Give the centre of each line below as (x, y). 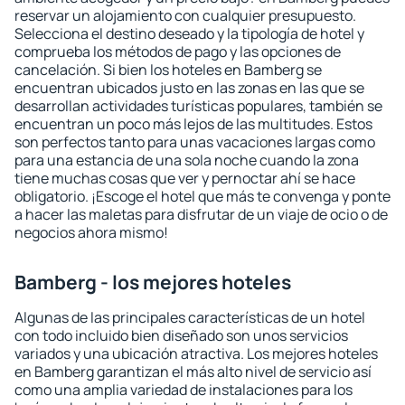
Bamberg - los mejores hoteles (153, 282)
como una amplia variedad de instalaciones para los (184, 390)
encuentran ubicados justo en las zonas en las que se (189, 88)
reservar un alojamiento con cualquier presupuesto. (185, 15)
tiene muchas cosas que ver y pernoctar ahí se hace (185, 178)
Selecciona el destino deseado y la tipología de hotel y (189, 33)
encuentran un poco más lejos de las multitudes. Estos (193, 124)
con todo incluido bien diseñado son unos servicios (181, 335)
